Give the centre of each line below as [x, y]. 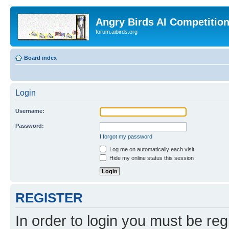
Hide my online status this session [151, 158]
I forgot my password [126, 136]
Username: [30, 111]
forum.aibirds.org [117, 32]
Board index [40, 58]
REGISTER [49, 198]
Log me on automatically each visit [151, 149]
